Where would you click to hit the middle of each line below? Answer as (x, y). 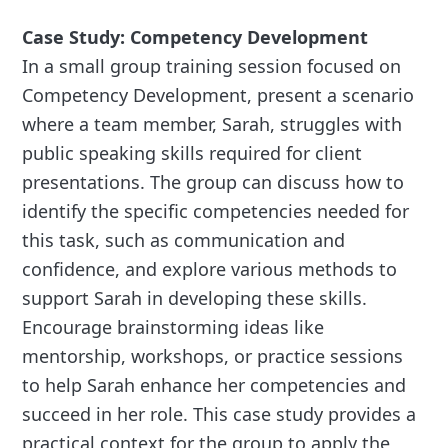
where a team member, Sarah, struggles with (212, 124)
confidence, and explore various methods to (210, 269)
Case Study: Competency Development (195, 37)
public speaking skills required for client (192, 153)
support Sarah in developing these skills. (195, 298)
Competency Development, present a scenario (218, 95)
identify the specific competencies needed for (216, 211)
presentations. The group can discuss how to (213, 182)
